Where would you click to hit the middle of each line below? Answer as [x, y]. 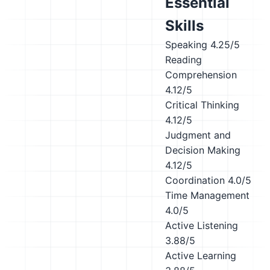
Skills [184, 26]
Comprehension [201, 75]
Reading [184, 60]
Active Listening [202, 225]
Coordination [195, 180]
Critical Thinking [202, 105]
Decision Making [203, 150]
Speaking [186, 45]
